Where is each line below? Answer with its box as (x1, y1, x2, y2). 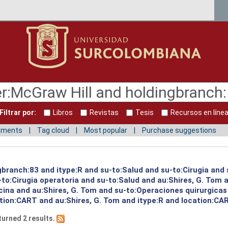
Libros (53, 108, 73, 117)
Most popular (84, 126, 127, 134)
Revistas (90, 108, 119, 117)
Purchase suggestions (142, 126, 216, 134)
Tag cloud (37, 126, 69, 134)
